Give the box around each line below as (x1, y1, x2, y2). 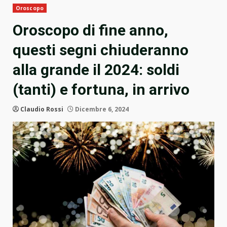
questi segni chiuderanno (13, 41, 188, 59)
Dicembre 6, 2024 (73, 105, 129, 114)
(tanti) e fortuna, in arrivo (13, 81, 190, 99)
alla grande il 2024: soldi (13, 61, 179, 79)
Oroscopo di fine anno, (13, 21, 168, 40)
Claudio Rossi (20, 105, 63, 114)
